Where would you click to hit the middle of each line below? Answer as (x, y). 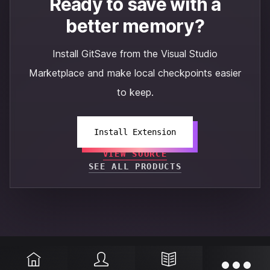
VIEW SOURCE (135, 154)
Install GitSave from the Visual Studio (135, 54)
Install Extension (135, 132)
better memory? (135, 26)
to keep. (135, 92)
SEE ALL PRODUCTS (135, 166)
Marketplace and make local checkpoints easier (135, 73)
